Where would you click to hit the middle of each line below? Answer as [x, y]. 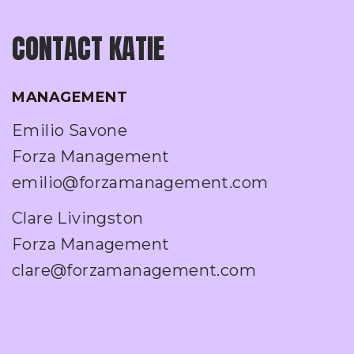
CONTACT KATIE [88, 49]
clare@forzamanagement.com [134, 271]
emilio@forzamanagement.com [140, 183]
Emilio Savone [70, 131]
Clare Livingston [78, 218]
